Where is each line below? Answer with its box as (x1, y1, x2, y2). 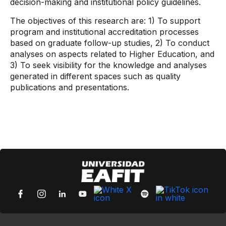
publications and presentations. (10, 82, 129, 92)
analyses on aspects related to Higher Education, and (10, 49, 214, 59)
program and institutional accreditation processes (10, 27, 199, 37)
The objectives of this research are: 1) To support (10, 16, 200, 26)
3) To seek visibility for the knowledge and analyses (10, 60, 207, 70)
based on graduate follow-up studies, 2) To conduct (10, 38, 209, 48)
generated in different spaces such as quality (10, 71, 181, 81)
